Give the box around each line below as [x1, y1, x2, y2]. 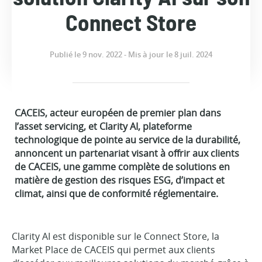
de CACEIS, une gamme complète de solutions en [15, 160, 230, 173]
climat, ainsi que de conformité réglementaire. [15, 187, 218, 200]
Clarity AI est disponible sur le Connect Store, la [12, 230, 219, 243]
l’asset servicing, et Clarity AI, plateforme [15, 120, 192, 133]
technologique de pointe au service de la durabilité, [15, 133, 240, 146]
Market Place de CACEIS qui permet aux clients [12, 243, 215, 256]
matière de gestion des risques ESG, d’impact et [15, 174, 225, 187]
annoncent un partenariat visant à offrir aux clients [15, 147, 239, 160]
